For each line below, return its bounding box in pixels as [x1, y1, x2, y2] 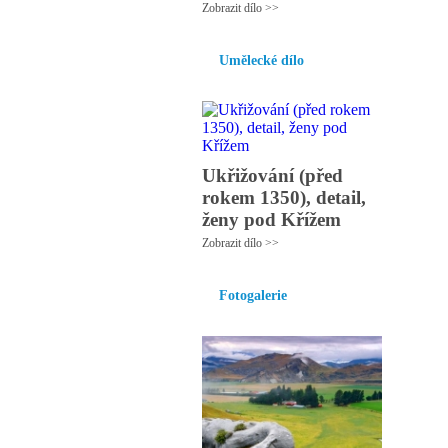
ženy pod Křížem [202, 209, 341, 230]
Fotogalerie [219, 288, 287, 303]
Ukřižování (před [202, 165, 343, 186]
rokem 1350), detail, [202, 187, 366, 208]
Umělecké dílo [219, 53, 304, 68]
